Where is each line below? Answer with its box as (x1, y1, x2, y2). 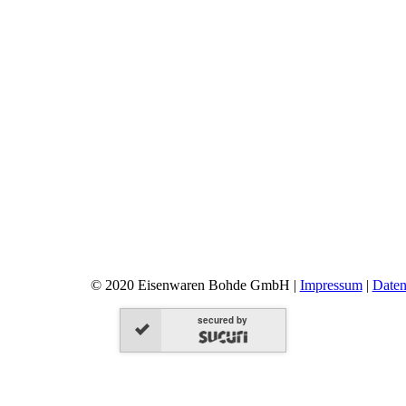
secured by (198, 313, 247, 326)
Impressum (299, 276, 362, 293)
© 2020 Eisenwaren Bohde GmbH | (90, 276, 300, 293)
